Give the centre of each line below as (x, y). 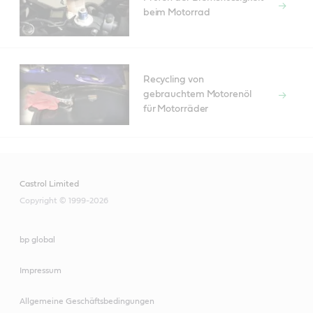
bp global (37, 240)
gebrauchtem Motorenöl (197, 95)
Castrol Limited (49, 184)
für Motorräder (176, 109)
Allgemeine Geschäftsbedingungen (87, 301)
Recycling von (173, 80)
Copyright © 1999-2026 (64, 201)
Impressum (41, 271)
